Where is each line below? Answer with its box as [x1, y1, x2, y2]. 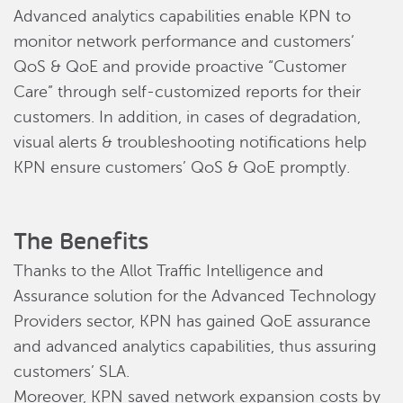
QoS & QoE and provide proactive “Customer [13, 58, 346, 76]
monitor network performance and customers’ [13, 32, 354, 50]
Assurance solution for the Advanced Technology [13, 287, 376, 305]
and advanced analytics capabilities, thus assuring [13, 337, 376, 355]
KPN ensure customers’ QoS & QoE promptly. [13, 158, 350, 176]
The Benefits [13, 226, 149, 255]
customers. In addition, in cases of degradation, [13, 108, 361, 126]
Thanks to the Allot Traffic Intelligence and [13, 262, 324, 280]
